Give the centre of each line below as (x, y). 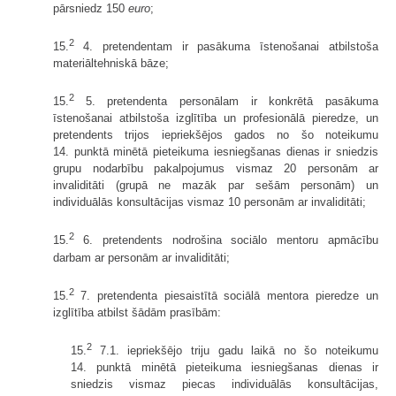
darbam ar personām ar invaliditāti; (141, 257)
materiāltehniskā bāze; (111, 64)
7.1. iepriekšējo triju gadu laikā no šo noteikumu (239, 351)
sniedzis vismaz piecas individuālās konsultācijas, (225, 385)
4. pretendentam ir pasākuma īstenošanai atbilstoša (231, 47)
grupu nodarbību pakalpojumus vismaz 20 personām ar (216, 169)
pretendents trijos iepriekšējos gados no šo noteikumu (216, 135)
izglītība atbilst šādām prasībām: (137, 313)
